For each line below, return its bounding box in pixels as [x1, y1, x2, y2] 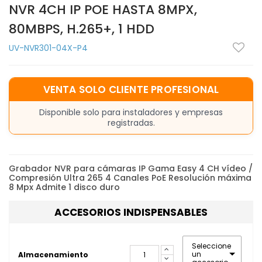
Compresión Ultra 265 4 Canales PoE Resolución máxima [9, 172, 251, 184]
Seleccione [191, 241, 231, 251]
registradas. [107, 117, 155, 129]
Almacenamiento [18, 249, 88, 260]
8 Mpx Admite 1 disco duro [9, 181, 120, 194]
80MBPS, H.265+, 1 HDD [9, 20, 154, 39]
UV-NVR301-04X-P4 [9, 42, 88, 54]
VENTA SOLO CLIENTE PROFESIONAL [43, 82, 219, 97]
